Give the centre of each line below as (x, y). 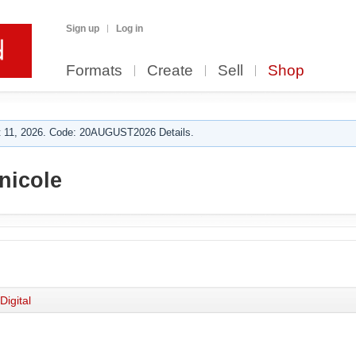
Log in (130, 29)
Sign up (83, 29)
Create (170, 70)
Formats (94, 70)
